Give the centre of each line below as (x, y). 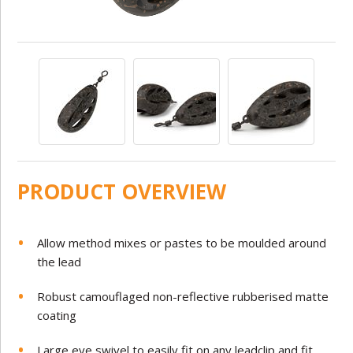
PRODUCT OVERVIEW (122, 191)
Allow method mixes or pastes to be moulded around (182, 242)
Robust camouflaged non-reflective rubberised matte (183, 296)
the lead (59, 261)
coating (57, 315)
